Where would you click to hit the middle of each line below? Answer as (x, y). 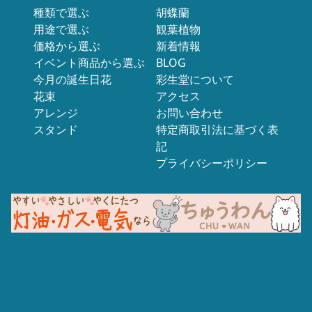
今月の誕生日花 (72, 80)
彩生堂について (195, 80)
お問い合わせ (189, 113)
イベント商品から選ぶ (89, 63)
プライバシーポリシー (211, 163)
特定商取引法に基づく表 (217, 130)
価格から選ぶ (67, 46)
